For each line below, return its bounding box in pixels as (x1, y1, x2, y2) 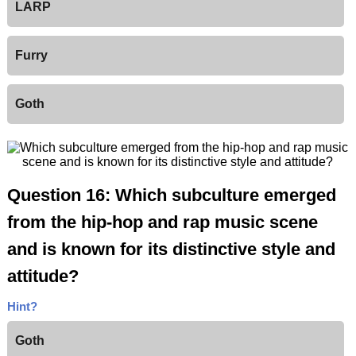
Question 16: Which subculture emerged (6, 185, 336, 206)
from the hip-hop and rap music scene (6, 212, 318, 233)
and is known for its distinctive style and (6, 239, 335, 260)
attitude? (6, 266, 79, 287)
